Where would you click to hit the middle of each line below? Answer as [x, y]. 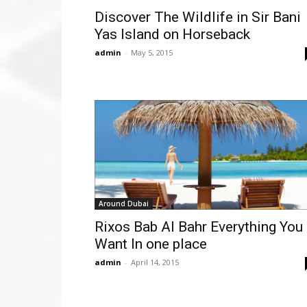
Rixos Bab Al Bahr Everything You [199, 226]
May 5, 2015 [152, 52]
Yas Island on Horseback [172, 34]
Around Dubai [124, 203]
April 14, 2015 [155, 262]
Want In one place [151, 244]
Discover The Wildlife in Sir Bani [198, 17]
